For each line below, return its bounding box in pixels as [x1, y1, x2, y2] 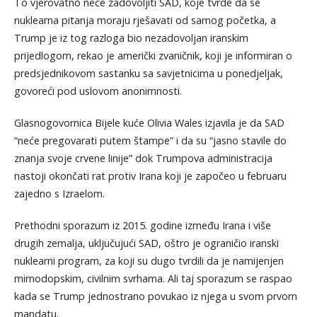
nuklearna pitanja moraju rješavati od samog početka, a [13, 13, 276, 27]
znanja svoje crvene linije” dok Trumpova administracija [13, 151, 272, 165]
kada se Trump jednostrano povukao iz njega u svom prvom [13, 289, 297, 303]
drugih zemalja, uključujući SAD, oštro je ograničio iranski [13, 236, 279, 250]
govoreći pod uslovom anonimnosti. [13, 83, 182, 98]
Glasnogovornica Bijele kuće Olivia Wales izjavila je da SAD [13, 115, 284, 129]
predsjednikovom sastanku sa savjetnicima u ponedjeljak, [13, 66, 283, 80]
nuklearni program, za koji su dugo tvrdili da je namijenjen [13, 253, 284, 267]
